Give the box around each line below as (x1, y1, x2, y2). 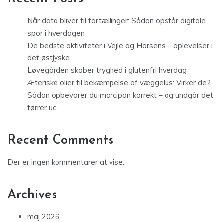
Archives (7, 188, 57, 202)
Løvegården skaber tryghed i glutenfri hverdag (27, 65, 187, 75)
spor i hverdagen (27, 28, 85, 38)
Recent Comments (7, 134, 113, 148)
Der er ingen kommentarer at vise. (7, 157, 124, 167)
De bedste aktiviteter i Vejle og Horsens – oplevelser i (27, 41, 213, 51)
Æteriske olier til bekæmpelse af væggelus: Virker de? (27, 78, 211, 88)
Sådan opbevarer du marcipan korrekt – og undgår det (27, 90, 213, 100)
